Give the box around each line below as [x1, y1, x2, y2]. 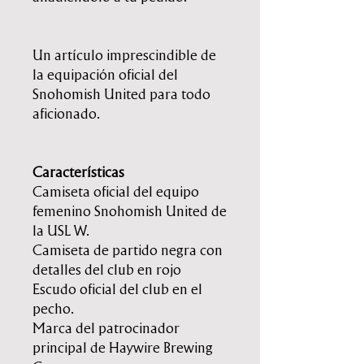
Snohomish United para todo [32, 88, 210, 102]
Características [32, 166, 124, 180]
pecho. [32, 302, 74, 316]
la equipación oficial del [32, 68, 178, 82]
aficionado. [32, 107, 100, 121]
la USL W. [32, 224, 89, 238]
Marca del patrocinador [32, 322, 180, 336]
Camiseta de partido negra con [32, 244, 223, 258]
